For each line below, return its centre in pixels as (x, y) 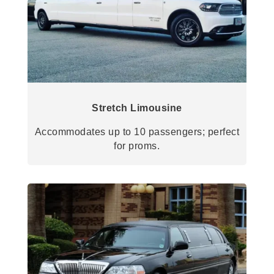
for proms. (137, 146)
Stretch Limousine (137, 108)
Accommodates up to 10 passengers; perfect (137, 131)
